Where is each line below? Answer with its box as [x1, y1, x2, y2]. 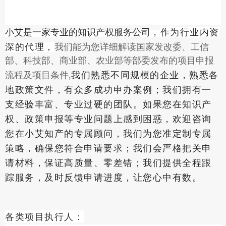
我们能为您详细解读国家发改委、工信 [54, 42, 209, 52]
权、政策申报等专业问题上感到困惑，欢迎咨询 [5, 111, 212, 125]
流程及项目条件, [5, 70, 71, 81]
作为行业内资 [160, 25, 219, 38]
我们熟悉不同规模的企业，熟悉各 [71, 68, 219, 81]
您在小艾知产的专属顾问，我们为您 [5, 126, 162, 140]
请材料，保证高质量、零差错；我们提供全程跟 [5, 155, 212, 169]
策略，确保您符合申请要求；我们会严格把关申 [5, 141, 212, 154]
